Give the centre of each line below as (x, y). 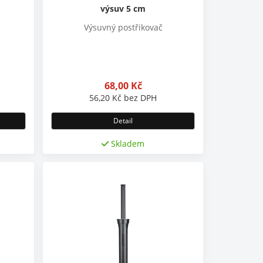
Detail (123, 120)
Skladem (127, 143)
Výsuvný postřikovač (123, 27)
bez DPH (139, 97)
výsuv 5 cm (123, 8)
